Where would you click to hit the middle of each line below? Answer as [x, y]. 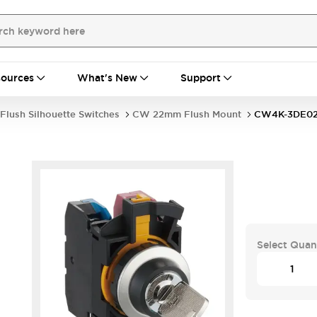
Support [201, 78]
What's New [107, 78]
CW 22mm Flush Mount [187, 114]
